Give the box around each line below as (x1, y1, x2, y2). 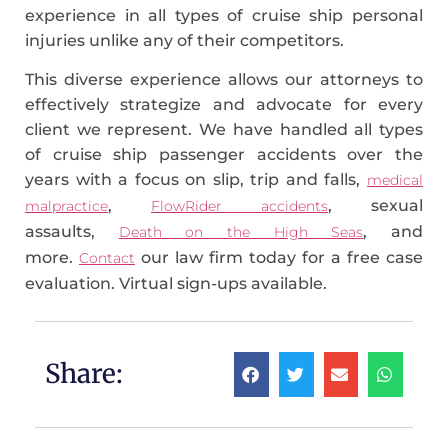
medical (367, 171, 423, 190)
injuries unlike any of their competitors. (25, 30, 344, 50)
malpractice (25, 197, 108, 216)
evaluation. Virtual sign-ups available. (25, 274, 327, 294)
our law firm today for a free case (135, 248, 423, 268)
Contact (79, 249, 135, 268)
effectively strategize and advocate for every (25, 95, 423, 115)
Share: (45, 357, 123, 390)
